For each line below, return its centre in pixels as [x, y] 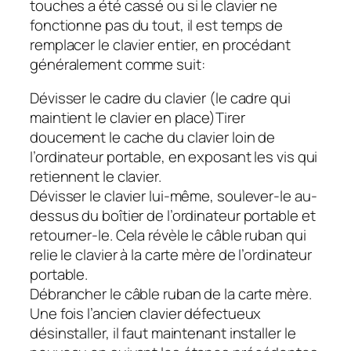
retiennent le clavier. [96, 177]
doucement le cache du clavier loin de [153, 138]
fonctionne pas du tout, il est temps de [157, 25]
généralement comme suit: [118, 64]
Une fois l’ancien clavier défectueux [146, 314]
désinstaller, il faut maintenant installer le [163, 333]
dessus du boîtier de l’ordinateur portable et [173, 216]
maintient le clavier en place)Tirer [138, 118]
